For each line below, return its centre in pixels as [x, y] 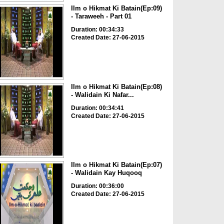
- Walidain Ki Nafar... [102, 94]
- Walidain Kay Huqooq [106, 173]
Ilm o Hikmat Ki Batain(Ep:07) [116, 165]
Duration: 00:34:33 [97, 30]
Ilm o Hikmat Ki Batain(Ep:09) [116, 8]
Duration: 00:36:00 [97, 186]
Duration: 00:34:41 [97, 108]
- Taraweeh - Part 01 [101, 16]
